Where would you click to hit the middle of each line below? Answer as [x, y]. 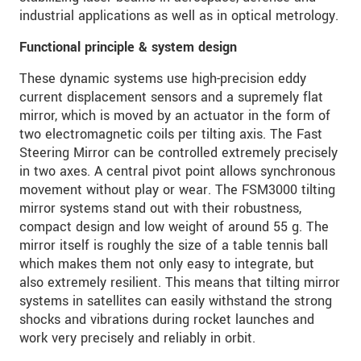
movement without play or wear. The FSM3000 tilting [177, 189]
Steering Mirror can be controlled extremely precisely [178, 152]
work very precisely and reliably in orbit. [137, 338]
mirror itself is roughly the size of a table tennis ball [174, 245]
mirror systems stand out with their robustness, [160, 208]
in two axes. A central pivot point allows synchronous [177, 171]
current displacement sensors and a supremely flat [171, 97]
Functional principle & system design [128, 47]
